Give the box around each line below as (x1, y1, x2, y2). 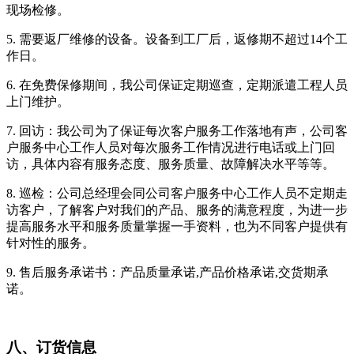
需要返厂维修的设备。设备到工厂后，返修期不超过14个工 (19, 32, 348, 46)
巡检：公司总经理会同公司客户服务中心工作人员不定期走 (19, 186, 348, 200)
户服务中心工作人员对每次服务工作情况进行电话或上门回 (6, 140, 335, 154)
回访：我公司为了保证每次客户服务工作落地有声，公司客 (19, 123, 348, 137)
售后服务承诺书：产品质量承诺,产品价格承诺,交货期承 (19, 265, 329, 279)
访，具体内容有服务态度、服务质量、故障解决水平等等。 (6, 156, 335, 171)
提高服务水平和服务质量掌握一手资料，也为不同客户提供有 (6, 219, 348, 233)
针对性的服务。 (6, 235, 95, 250)
